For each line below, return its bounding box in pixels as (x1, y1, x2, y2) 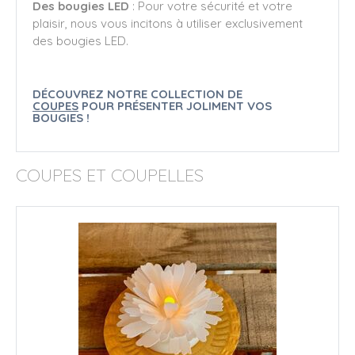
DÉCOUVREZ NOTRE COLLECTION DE (32, 86, 242, 101)
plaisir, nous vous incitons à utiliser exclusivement (32, 15, 303, 31)
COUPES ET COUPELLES (16, 164, 204, 186)
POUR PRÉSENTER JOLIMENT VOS (78, 97, 272, 113)
